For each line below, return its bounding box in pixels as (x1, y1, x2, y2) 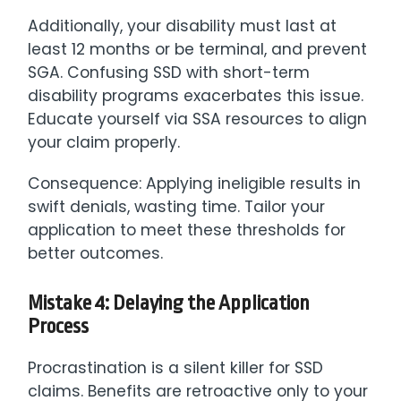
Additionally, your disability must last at (28, 14, 337, 37)
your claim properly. (28, 131, 181, 153)
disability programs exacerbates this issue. (28, 84, 364, 107)
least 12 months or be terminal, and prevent (28, 38, 368, 60)
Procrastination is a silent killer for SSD (28, 356, 324, 379)
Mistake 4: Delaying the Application (28, 291, 311, 315)
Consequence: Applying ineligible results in (28, 172, 362, 194)
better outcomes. (28, 242, 164, 264)
